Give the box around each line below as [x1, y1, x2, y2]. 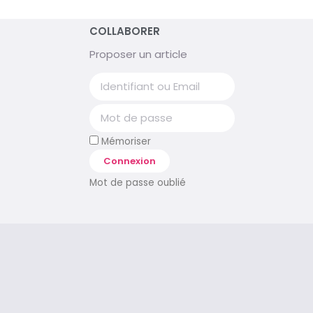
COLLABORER [89, 23, 160, 38]
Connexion [103, 154, 156, 168]
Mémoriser [98, 134, 151, 148]
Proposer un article [89, 46, 187, 61]
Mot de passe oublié [89, 175, 186, 189]
